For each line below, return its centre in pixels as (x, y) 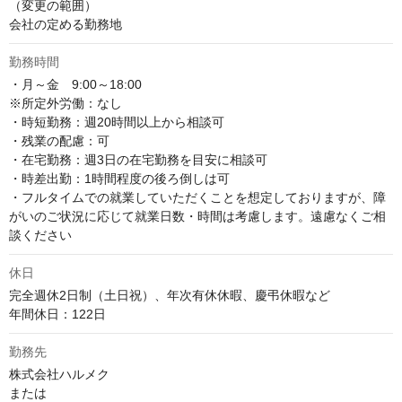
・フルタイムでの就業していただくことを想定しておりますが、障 (197, 198)
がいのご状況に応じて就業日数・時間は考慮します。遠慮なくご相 (197, 217)
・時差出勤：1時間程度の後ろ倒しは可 (119, 179)
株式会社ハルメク (59, 375)
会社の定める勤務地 (66, 25)
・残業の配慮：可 (59, 141)
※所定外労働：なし (66, 104)
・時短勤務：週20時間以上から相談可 (117, 122)
